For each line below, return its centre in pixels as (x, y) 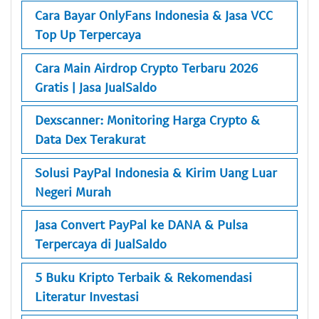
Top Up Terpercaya (88, 35)
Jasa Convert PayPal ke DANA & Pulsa (141, 225)
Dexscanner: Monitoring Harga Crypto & (147, 120)
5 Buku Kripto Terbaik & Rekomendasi (143, 277)
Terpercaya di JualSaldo (101, 244)
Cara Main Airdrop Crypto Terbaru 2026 (146, 67)
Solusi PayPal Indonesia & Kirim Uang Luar (156, 172)
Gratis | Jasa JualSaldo (96, 87)
